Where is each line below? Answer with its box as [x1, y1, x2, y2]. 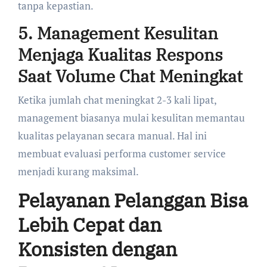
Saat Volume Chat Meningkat [17, 65, 243, 88]
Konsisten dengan [17, 236, 177, 262]
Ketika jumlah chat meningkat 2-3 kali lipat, [17, 92, 216, 107]
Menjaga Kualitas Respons [17, 44, 223, 66]
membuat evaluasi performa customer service [17, 146, 226, 160]
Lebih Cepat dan [17, 212, 162, 237]
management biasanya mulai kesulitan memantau [17, 110, 245, 125]
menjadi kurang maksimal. [17, 164, 139, 178]
